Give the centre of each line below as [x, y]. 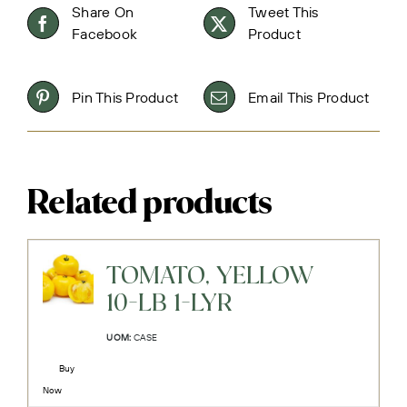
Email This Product [309, 97]
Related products [150, 204]
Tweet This [283, 12]
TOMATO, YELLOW [211, 276]
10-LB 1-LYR [169, 303]
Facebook [105, 34]
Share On [103, 12]
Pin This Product [125, 97]
